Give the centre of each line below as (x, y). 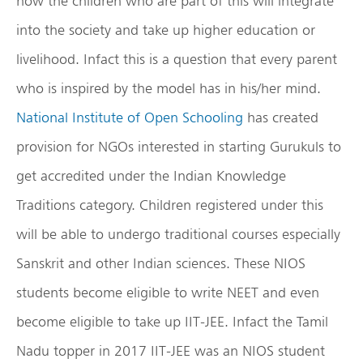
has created (281, 117)
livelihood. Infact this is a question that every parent (177, 58)
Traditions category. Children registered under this (170, 204)
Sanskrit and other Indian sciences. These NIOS (161, 263)
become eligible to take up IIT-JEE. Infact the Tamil (172, 321)
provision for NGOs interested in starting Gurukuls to (179, 146)
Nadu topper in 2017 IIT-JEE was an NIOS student (171, 350)
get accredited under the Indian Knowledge (151, 175)
